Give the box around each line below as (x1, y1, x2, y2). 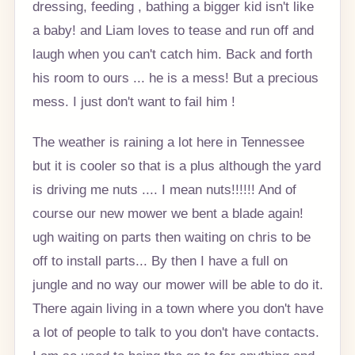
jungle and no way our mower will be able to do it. (32, 277, 323, 293)
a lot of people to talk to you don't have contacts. (32, 324, 319, 341)
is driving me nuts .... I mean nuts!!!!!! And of (32, 181, 296, 198)
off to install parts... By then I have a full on (32, 253, 288, 269)
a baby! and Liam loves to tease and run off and (32, 21, 314, 38)
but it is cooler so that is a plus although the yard (32, 158, 321, 174)
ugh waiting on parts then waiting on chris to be (32, 229, 311, 246)
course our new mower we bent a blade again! (32, 205, 303, 222)
